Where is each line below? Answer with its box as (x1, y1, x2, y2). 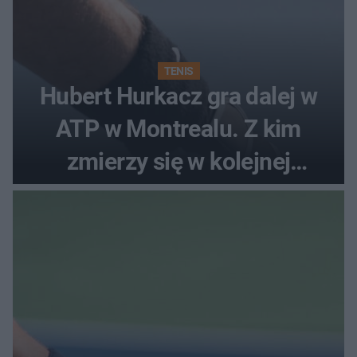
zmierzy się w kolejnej (66, 147, 291, 175)
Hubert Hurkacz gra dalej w (39, 82, 318, 110)
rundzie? (134, 180, 223, 208)
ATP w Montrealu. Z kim (56, 115, 301, 143)
